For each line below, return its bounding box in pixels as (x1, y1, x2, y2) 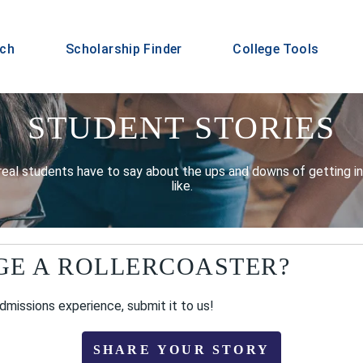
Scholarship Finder (65, 41, 182, 58)
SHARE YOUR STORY (92, 343, 271, 357)
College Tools (233, 41, 319, 58)
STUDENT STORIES (28, 109, 335, 146)
